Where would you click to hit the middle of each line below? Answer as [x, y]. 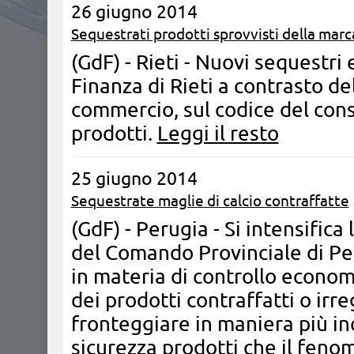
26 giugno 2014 [134, 11]
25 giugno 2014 [134, 178]
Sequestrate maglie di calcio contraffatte [210, 201]
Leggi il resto [218, 133]
